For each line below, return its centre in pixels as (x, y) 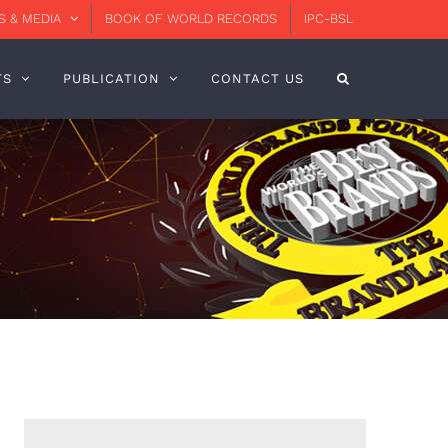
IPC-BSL (328, 18)
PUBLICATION (111, 78)
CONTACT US (257, 78)
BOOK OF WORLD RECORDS (191, 18)
